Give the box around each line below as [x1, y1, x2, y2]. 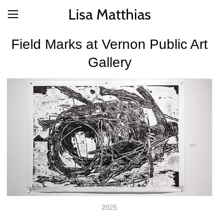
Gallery [88, 55, 131, 70]
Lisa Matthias [68, 5, 151, 23]
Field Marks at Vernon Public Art [11, 37, 208, 52]
